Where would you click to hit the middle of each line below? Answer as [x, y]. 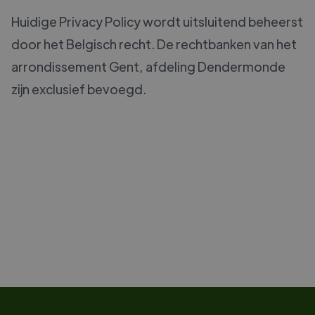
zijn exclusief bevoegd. [79, 89]
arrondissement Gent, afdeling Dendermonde [148, 67]
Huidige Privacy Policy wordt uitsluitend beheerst [157, 22]
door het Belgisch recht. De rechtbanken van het [154, 44]
